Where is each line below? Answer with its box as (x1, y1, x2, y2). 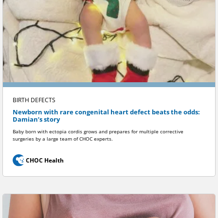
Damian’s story (13, 115, 74, 124)
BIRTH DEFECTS (13, 96, 55, 105)
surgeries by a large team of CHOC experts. (13, 135, 113, 142)
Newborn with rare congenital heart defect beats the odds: (13, 108, 200, 117)
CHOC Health (25, 156, 64, 164)
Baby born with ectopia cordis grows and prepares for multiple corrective (13, 128, 183, 135)
